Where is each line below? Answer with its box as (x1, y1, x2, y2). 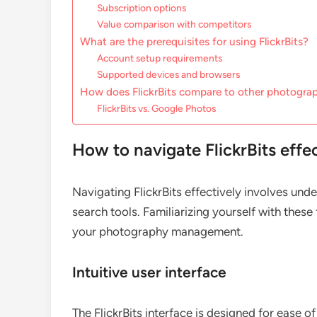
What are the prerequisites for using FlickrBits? (80, 35, 309, 49)
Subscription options (97, 2, 187, 14)
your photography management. (72, 224, 243, 239)
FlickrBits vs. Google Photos (97, 103, 217, 115)
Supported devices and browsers (97, 69, 241, 81)
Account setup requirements (97, 52, 223, 64)
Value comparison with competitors (97, 18, 252, 30)
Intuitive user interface (72, 263, 226, 282)
